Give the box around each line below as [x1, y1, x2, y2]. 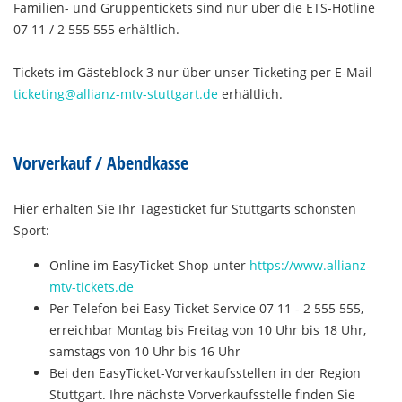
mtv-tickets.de [49, 278, 134, 295]
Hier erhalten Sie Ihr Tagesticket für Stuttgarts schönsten [13, 200, 356, 217]
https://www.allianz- [249, 257, 371, 274]
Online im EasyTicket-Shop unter [49, 257, 249, 274]
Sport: [13, 222, 49, 239]
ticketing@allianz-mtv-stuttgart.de [13, 85, 218, 102]
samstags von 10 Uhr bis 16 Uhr [49, 343, 240, 360]
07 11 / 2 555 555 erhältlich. [13, 21, 179, 38]
